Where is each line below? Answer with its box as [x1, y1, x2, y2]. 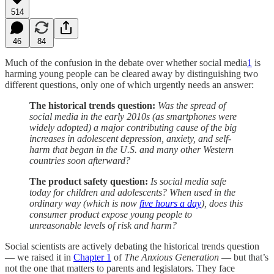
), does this [201, 198, 243, 209]
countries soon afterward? [29, 155, 130, 166]
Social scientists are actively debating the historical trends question [5, 240, 259, 251]
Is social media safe [150, 176, 226, 187]
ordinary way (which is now [29, 198, 139, 209]
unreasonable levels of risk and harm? [29, 220, 177, 231]
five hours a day [139, 198, 201, 209]
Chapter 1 [73, 251, 111, 262]
